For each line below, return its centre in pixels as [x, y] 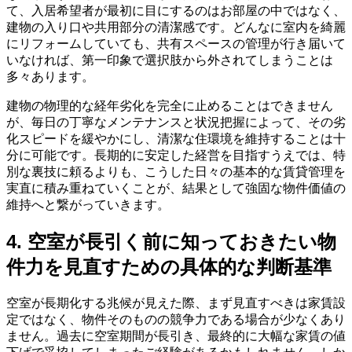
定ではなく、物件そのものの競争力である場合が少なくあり [176, 319]
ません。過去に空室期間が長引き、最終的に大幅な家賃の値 [176, 335]
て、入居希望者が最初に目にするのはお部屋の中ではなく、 [176, 10]
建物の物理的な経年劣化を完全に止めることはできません [170, 105]
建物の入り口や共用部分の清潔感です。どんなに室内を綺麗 [176, 27]
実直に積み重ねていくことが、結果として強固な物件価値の [176, 188]
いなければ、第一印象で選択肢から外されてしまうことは [170, 60]
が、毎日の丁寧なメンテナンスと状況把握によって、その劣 [176, 122]
